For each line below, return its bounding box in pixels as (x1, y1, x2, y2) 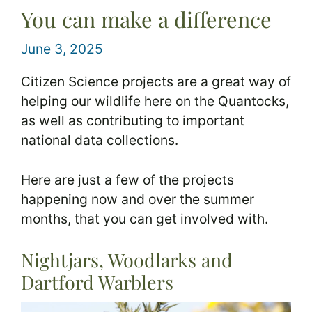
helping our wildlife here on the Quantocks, (21, 93, 289, 110)
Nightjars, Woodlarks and (21, 247, 233, 272)
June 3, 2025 (21, 40, 103, 58)
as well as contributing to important (21, 112, 244, 130)
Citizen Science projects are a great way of (21, 73, 291, 91)
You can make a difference (21, 5, 272, 34)
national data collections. (21, 132, 178, 149)
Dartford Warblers (21, 269, 173, 295)
